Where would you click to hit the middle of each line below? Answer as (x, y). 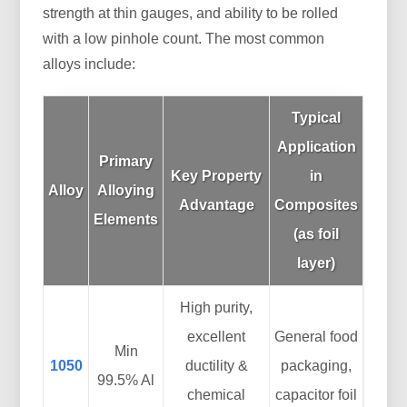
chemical (217, 395)
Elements (126, 220)
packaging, (317, 366)
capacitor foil (317, 395)
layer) (317, 263)
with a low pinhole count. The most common (184, 39)
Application (316, 147)
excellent (217, 337)
